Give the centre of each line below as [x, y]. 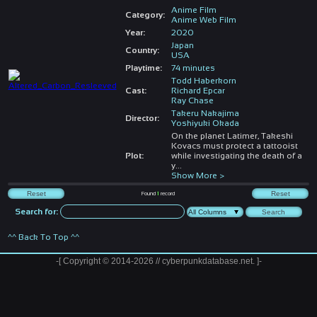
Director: [142, 118]
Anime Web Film [203, 19]
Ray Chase [192, 100]
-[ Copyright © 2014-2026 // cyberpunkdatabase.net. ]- [158, 261]
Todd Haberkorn [203, 80]
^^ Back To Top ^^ [44, 237]
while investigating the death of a [236, 155]
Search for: [37, 211]
